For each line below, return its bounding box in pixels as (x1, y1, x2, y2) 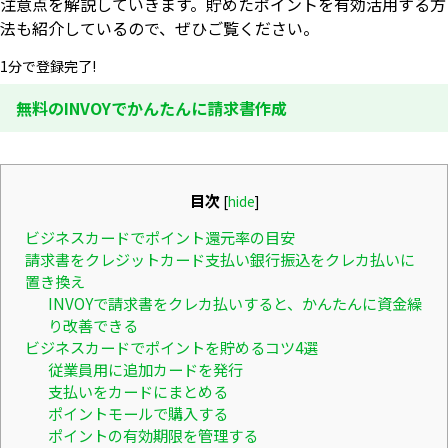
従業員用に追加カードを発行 (47, 357, 243, 380)
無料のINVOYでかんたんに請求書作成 (16, 95, 287, 120)
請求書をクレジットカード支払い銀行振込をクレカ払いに (25, 247, 415, 270)
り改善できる (47, 313, 138, 336)
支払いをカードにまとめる (47, 379, 228, 402)
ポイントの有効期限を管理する (47, 423, 258, 446)
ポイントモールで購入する (47, 401, 228, 424)
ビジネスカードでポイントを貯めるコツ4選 (25, 335, 318, 358)
